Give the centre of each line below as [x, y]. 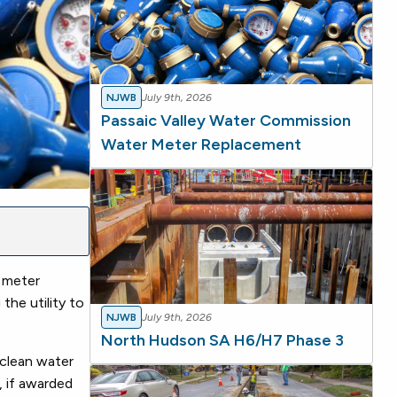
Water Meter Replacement [201, 144]
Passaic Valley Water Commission [226, 120]
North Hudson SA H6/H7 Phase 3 [222, 341]
